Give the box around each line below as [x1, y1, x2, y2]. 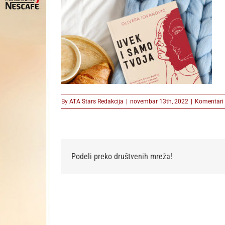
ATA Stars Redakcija [69, 97, 124, 105]
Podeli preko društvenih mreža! [71, 152, 172, 162]
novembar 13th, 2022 [130, 97, 188, 105]
